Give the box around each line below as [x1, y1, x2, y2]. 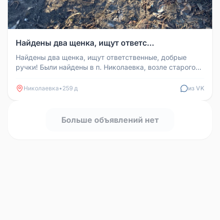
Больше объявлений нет [61, 115, 159, 125]
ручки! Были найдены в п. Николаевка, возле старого [16, 63, 195, 72]
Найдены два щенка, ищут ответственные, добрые [16, 53, 187, 62]
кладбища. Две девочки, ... [16, 73, 107, 82]
